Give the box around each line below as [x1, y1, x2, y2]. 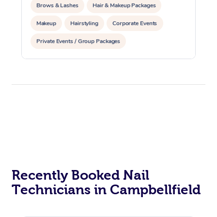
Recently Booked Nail [12, 167, 149, 183]
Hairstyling [70, 19, 99, 27]
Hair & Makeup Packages [92, 1, 156, 9]
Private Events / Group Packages [36, 37, 120, 45]
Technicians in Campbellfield [12, 182, 201, 197]
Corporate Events [112, 19, 157, 27]
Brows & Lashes [36, 1, 78, 9]
